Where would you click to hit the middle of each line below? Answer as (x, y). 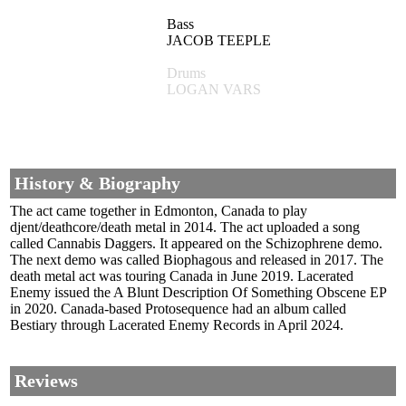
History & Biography (97, 184)
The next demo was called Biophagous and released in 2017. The (197, 260)
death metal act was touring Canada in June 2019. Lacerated (182, 276)
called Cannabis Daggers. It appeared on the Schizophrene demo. (196, 244)
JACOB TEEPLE (219, 41)
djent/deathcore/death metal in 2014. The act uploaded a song (185, 227)
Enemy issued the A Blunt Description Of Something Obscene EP (198, 293)
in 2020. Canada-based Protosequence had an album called (178, 309)
